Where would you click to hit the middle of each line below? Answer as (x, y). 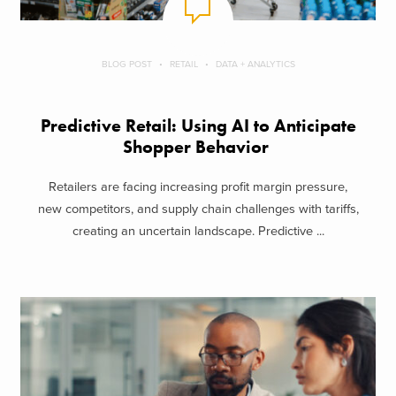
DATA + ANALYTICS (255, 65)
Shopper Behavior (198, 148)
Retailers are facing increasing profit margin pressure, (198, 187)
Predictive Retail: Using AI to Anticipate (198, 126)
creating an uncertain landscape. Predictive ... (198, 231)
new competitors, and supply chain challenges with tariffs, (198, 209)
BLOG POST (126, 65)
